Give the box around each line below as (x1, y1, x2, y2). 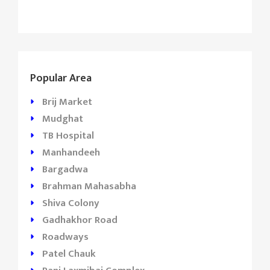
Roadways (42, 228, 89, 245)
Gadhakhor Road (42, 212, 118, 228)
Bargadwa (42, 161, 88, 178)
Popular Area (30, 69, 92, 87)
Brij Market (42, 93, 92, 110)
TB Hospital (42, 127, 94, 144)
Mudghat (42, 110, 83, 127)
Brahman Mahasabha (42, 178, 136, 195)
